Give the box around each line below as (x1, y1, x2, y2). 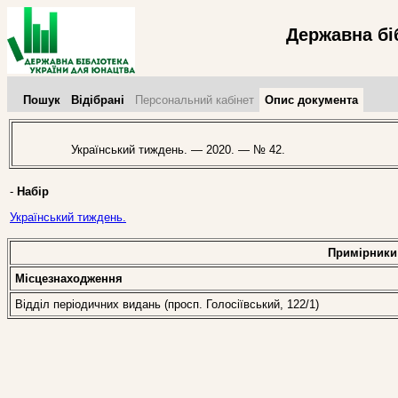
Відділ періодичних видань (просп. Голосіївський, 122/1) (15, 298, 319, 311)
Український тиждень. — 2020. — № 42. (57, 143, 285, 157)
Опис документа (265, 93, 358, 107)
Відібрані (71, 93, 124, 107)
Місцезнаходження (15, 272, 123, 285)
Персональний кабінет (135, 93, 254, 107)
